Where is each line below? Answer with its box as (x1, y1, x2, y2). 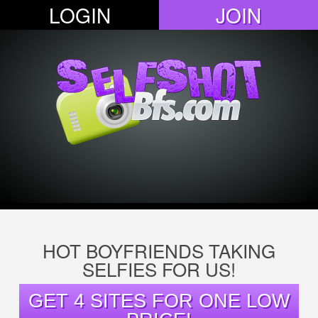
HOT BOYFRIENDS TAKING (43, 237, 275, 263)
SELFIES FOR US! (82, 256, 236, 282)
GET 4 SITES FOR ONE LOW (28, 290, 290, 312)
